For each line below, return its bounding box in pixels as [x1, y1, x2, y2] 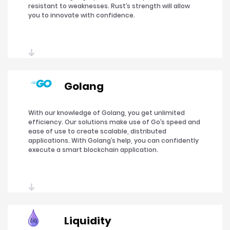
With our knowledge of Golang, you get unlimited [28, 108, 185, 118]
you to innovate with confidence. [28, 11, 135, 20]
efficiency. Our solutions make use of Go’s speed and [28, 118, 200, 127]
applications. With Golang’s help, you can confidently [28, 136, 199, 145]
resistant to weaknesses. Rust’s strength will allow [28, 2, 190, 11]
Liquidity [64, 214, 111, 228]
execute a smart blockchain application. [28, 145, 158, 155]
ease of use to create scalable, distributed [28, 127, 166, 136]
